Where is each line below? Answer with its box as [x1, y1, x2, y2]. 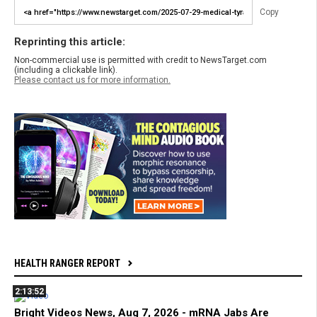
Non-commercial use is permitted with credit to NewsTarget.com [14, 55, 267, 66]
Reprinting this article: [14, 35, 125, 49]
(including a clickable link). [14, 65, 117, 76]
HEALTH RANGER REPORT [14, 258, 120, 270]
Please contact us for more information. [14, 75, 171, 86]
